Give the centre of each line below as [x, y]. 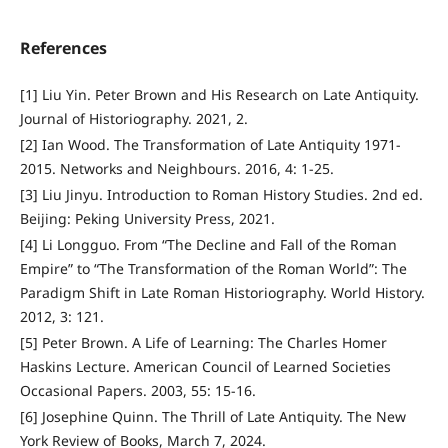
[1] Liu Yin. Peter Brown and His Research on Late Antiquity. [219, 95]
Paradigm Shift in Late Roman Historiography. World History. [222, 293]
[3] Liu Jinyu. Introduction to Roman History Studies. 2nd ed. [221, 195]
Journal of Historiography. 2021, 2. [133, 119]
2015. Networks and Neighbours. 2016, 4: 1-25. [176, 169]
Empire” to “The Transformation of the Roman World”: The [213, 269]
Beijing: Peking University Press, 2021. [147, 219]
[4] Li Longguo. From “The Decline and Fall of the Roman [208, 245]
